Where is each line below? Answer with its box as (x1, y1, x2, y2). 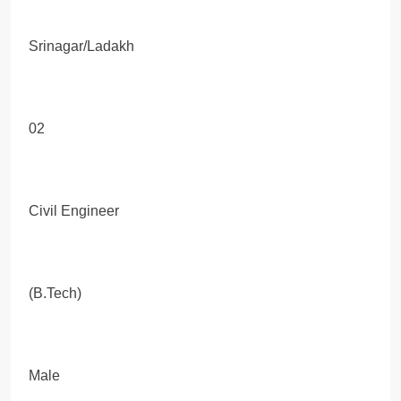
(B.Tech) (29, 285, 81, 301)
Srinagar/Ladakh (29, 38, 134, 54)
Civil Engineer (29, 202, 119, 218)
